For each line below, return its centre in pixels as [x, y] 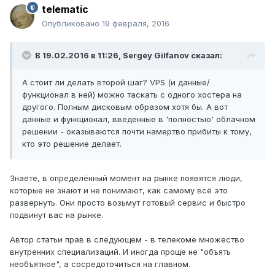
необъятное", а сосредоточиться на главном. [100, 264]
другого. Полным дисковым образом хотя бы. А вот [125, 107]
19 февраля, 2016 [136, 24]
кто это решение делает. [72, 144]
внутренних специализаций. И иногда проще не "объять [120, 252]
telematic [65, 10]
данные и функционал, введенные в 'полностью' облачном [139, 119]
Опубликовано [72, 24]
